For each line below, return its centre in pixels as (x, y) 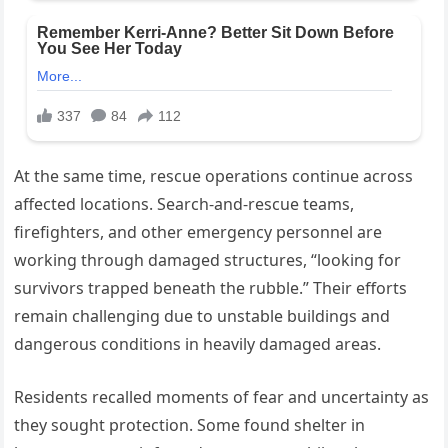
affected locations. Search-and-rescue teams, (184, 203)
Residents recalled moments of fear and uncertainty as (222, 396)
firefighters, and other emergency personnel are (198, 231)
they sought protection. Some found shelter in (190, 424)
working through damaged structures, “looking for (208, 259)
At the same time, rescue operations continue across (214, 175)
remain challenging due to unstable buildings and (202, 315)
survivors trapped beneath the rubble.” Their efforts (211, 287)
